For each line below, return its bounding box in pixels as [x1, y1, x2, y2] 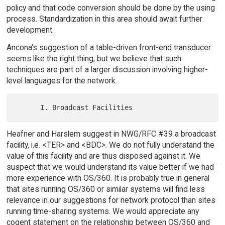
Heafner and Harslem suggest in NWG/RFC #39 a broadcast [6, 129, 216, 139]
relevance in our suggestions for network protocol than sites [6, 195, 215, 205]
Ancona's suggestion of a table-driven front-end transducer [6, 42, 211, 52]
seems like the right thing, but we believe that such [6, 53, 181, 63]
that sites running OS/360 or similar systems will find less [6, 184, 205, 194]
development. [6, 25, 54, 35]
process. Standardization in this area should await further [6, 14, 202, 24]
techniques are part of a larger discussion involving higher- [6, 64, 208, 74]
